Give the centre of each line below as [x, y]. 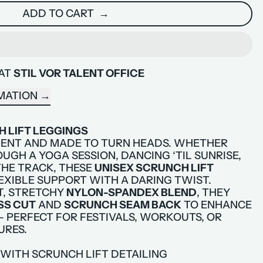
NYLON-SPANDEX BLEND [131, 192]
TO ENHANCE [216, 205]
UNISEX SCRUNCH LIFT [154, 168]
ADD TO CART [60, 14]
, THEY [213, 192]
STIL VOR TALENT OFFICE [79, 74]
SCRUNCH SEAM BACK [122, 205]
